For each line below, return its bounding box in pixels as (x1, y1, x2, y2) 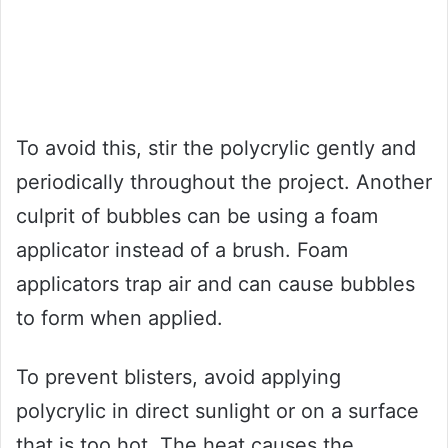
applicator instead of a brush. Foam (16, 237, 348, 262)
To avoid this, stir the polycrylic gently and (16, 135, 416, 160)
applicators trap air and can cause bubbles (16, 271, 415, 296)
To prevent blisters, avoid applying (16, 364, 341, 389)
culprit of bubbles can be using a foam (16, 203, 378, 228)
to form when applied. (16, 305, 223, 330)
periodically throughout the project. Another (16, 169, 432, 194)
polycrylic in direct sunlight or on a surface (16, 398, 419, 423)
